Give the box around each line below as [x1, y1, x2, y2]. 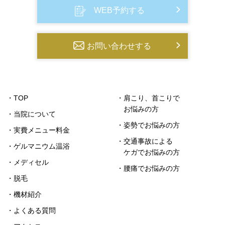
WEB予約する [93, 6, 145, 15]
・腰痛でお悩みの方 [117, 164, 180, 172]
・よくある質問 [7, 206, 56, 214]
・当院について [7, 109, 56, 118]
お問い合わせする [87, 41, 152, 50]
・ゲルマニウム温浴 [7, 142, 70, 150]
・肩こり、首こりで [117, 93, 180, 102]
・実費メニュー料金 [7, 126, 70, 134]
